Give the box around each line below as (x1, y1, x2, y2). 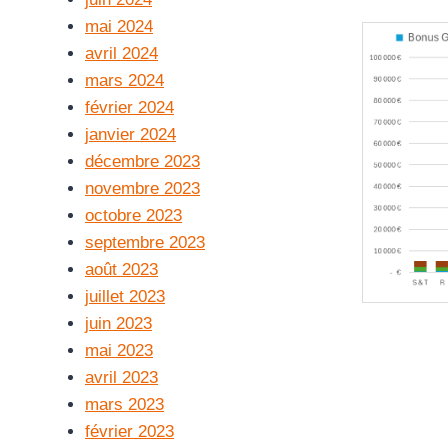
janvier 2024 (85, 125, 176, 144)
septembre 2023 (85, 233, 205, 252)
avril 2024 (85, 44, 158, 63)
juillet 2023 (85, 287, 165, 306)
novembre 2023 (85, 179, 200, 198)
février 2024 (85, 98, 174, 117)
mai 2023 (85, 341, 153, 360)
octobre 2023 (85, 206, 182, 225)
